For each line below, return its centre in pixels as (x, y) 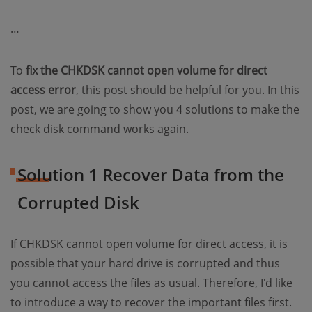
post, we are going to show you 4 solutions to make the (155, 109)
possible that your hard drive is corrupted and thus (145, 263)
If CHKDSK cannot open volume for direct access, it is (149, 244)
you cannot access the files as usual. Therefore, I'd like (151, 283)
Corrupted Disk (78, 202)
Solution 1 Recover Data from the (151, 174)
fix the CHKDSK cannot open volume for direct (147, 70)
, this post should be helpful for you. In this (188, 90)
